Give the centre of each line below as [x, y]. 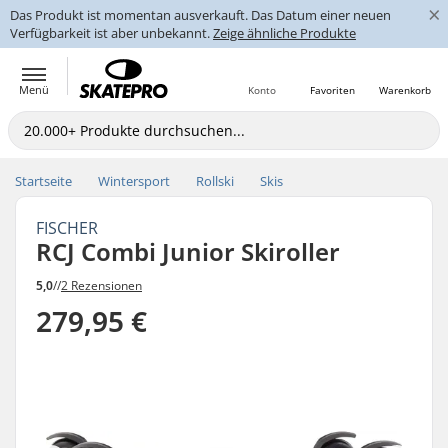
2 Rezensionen [101, 285]
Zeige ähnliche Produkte [284, 33]
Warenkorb [405, 90]
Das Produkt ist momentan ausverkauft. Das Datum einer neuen [200, 15]
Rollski [215, 181]
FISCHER [67, 228]
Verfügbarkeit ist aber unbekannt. [111, 33]
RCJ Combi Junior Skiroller [188, 251]
